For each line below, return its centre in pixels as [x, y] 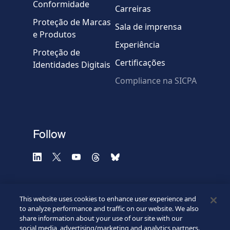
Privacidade [113, 129]
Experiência [137, 44]
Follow [49, 134]
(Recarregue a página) [86, 115]
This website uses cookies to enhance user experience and [108, 199]
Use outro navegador [82, 126]
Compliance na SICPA [156, 80]
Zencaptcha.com [147, 129]
